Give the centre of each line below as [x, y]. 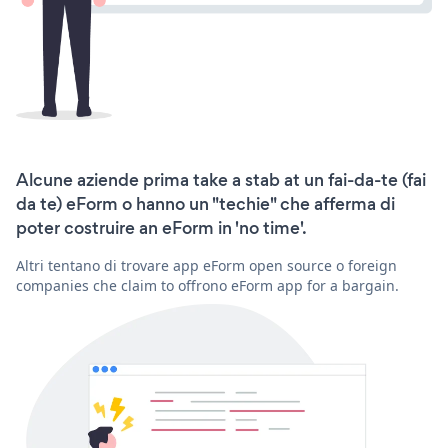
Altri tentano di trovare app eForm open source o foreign [206, 265]
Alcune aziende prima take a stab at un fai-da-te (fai [221, 179]
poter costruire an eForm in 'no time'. [161, 227]
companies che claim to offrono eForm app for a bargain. [207, 285]
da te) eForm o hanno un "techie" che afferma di [205, 203]
